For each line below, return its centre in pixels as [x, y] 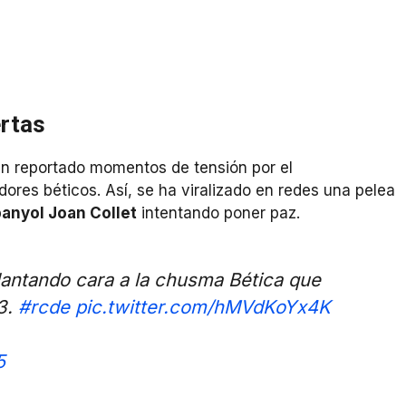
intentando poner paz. [218, 213]
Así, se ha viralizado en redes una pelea [250, 191]
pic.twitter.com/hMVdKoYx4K [203, 306]
